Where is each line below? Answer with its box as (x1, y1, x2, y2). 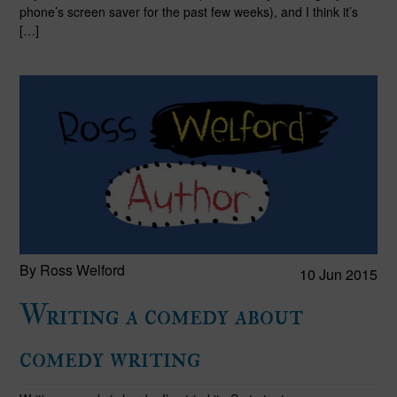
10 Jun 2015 (300, 264, 378, 285)
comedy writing (19, 340, 201, 377)
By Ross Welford (19, 260, 125, 281)
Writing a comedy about (19, 298, 303, 334)
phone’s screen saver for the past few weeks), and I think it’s (19, 3, 358, 21)
